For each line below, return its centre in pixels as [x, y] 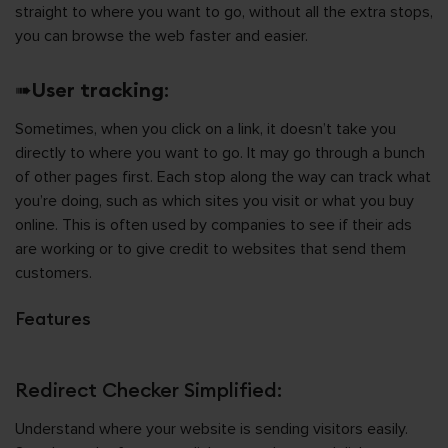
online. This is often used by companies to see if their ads [213, 225]
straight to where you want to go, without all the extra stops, [224, 12]
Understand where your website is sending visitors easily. [211, 429]
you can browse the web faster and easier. [161, 36]
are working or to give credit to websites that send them [210, 249]
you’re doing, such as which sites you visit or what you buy [214, 201]
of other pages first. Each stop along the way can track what [223, 177]
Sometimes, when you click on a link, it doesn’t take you [205, 129]
